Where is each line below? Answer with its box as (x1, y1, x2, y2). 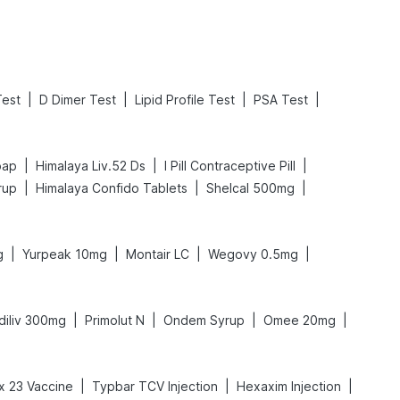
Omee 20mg (263, 312, 336, 328)
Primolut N (85, 312, 145, 328)
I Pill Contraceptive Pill (164, 158, 296, 173)
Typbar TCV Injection (92, 379, 218, 394)
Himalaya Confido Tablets (36, 180, 187, 196)
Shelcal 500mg (206, 180, 295, 196)
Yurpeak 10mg (22, 246, 107, 262)
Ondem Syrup (163, 312, 245, 328)
